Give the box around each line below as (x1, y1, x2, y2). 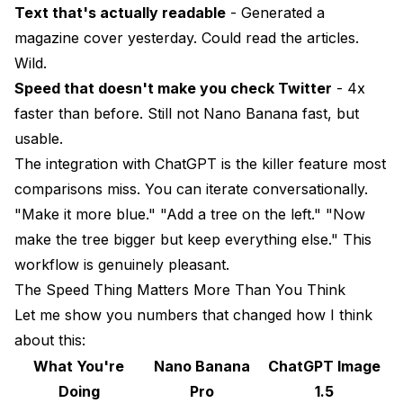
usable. (14, 129, 63, 148)
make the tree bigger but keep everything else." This (14, 229, 372, 248)
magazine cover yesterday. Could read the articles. (14, 28, 359, 47)
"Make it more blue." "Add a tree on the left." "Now (14, 204, 365, 223)
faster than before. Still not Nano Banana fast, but (14, 103, 359, 122)
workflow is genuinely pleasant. (14, 255, 229, 273)
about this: (14, 330, 85, 349)
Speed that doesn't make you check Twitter (14, 78, 332, 97)
